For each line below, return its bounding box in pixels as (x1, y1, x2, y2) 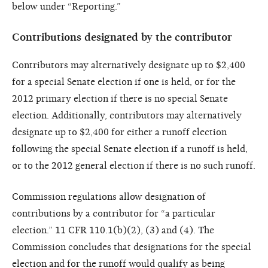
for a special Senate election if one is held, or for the (12, 76, 236, 87)
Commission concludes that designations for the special (12, 241, 251, 252)
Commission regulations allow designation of (12, 191, 206, 202)
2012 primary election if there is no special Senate (12, 93, 228, 104)
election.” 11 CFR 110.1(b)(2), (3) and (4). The (12, 224, 214, 236)
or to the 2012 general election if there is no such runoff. (12, 160, 255, 171)
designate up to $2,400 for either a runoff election (12, 126, 227, 138)
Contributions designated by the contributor (12, 31, 232, 44)
